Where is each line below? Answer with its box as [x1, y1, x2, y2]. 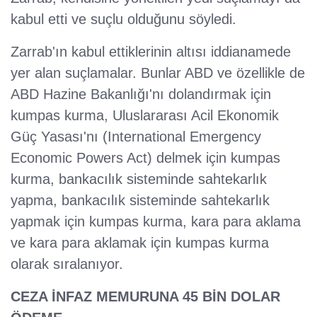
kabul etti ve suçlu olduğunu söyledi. [11, 11, 236, 28]
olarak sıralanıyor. [11, 256, 123, 272]
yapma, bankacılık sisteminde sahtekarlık [11, 192, 270, 209]
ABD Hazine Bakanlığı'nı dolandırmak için [11, 86, 271, 103]
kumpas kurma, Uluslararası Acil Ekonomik [11, 108, 279, 124]
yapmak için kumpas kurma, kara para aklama [11, 214, 301, 230]
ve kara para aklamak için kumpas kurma [11, 235, 269, 251]
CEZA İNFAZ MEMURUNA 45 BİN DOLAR [11, 289, 280, 305]
